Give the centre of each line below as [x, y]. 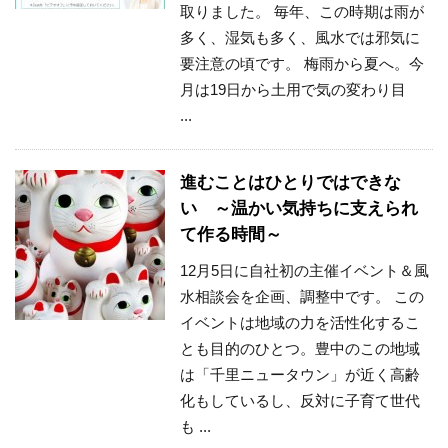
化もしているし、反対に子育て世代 [300, 401]
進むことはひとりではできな [290, 183]
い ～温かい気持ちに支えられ [299, 209]
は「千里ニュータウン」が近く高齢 [300, 375]
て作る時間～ [231, 235]
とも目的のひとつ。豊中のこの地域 [300, 349]
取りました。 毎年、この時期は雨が [302, 12]
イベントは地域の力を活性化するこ [300, 323]
